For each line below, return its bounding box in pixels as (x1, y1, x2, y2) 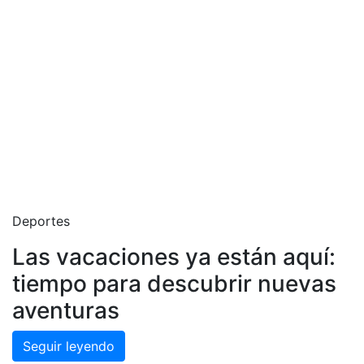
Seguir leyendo (23, 338, 115, 354)
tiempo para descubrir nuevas (12, 270, 336, 297)
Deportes (12, 213, 70, 229)
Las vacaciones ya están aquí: (12, 243, 336, 271)
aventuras (12, 297, 119, 324)
